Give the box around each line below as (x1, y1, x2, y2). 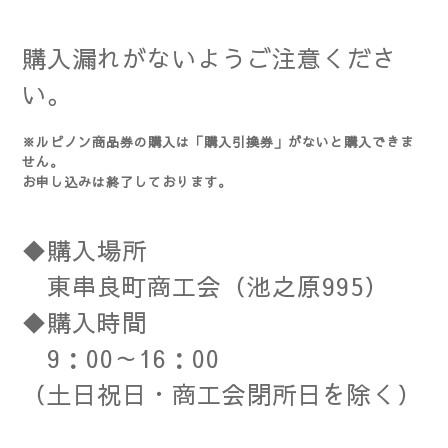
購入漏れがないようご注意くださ (22, 41, 397, 75)
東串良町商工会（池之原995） (22, 269, 389, 303)
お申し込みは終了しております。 (22, 173, 232, 191)
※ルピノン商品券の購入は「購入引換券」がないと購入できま (22, 133, 414, 151)
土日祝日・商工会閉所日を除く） (47, 377, 422, 411)
